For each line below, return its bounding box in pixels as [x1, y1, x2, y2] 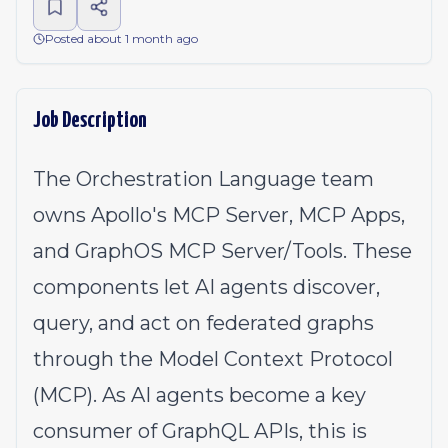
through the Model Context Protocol [33, 347, 393, 371]
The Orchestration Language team [33, 167, 374, 191]
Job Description [33, 109, 147, 132]
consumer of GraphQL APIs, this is [33, 419, 367, 443]
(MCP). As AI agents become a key [33, 383, 366, 407]
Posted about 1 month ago [45, 31, 198, 46]
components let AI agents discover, [33, 275, 380, 299]
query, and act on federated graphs [33, 311, 374, 335]
